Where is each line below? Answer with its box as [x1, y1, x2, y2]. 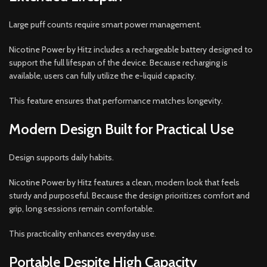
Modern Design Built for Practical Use [9, 120, 234, 138]
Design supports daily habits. [9, 151, 114, 163]
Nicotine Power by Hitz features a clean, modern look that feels [9, 176, 240, 188]
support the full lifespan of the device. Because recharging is [9, 57, 228, 68]
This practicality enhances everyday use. [9, 228, 156, 239]
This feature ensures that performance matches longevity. [9, 95, 223, 106]
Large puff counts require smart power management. [9, 18, 201, 30]
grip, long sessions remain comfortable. [9, 203, 154, 214]
